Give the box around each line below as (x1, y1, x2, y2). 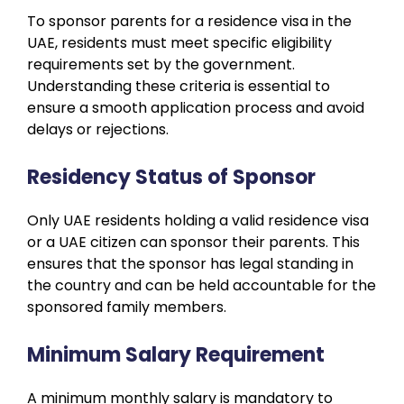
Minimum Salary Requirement (27, 340, 325, 369)
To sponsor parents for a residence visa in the (27, 10, 352, 32)
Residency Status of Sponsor (27, 162, 316, 191)
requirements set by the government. (27, 53, 295, 75)
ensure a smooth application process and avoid (27, 96, 364, 118)
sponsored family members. (27, 296, 226, 317)
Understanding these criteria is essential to (27, 75, 330, 96)
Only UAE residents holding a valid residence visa (27, 209, 369, 231)
